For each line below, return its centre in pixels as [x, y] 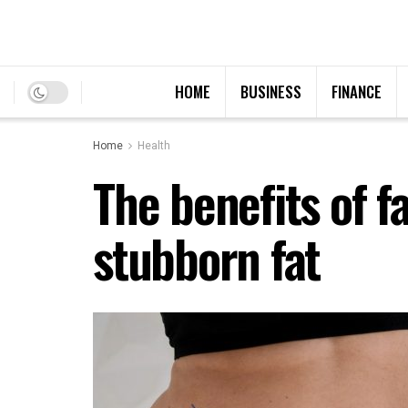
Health [154, 146]
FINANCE [356, 92]
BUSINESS [270, 92]
